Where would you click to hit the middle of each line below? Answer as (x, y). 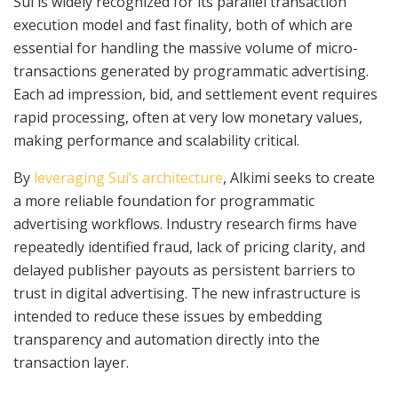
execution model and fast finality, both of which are (183, 25)
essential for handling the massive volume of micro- (186, 48)
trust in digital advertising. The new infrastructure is (187, 294)
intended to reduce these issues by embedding (168, 317)
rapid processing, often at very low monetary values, (188, 118)
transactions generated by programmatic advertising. (191, 72)
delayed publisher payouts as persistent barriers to (184, 271)
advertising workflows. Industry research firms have (185, 224)
